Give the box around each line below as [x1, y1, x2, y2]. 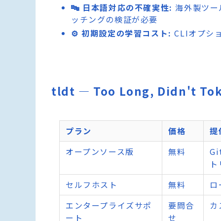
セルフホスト [66, 179, 118, 191]
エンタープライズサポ [66, 199, 152, 212]
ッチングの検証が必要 [71, 13, 158, 25]
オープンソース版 [66, 146, 134, 158]
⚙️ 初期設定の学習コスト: [71, 27, 172, 39]
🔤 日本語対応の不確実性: [71, 1, 173, 13]
